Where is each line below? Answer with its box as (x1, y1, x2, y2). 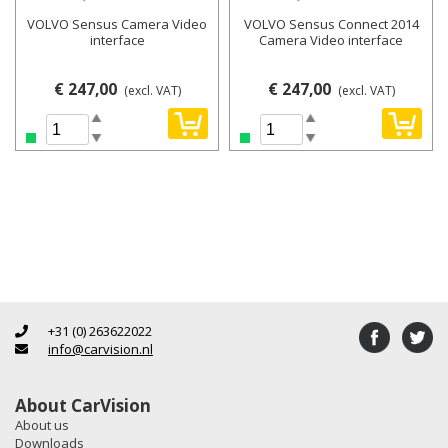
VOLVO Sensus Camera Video (27, 15, 207, 34)
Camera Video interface (259, 31, 403, 50)
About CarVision (15, 394, 151, 417)
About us (15, 416, 69, 434)
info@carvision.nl (48, 340, 153, 358)
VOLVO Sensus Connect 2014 (243, 15, 419, 34)
